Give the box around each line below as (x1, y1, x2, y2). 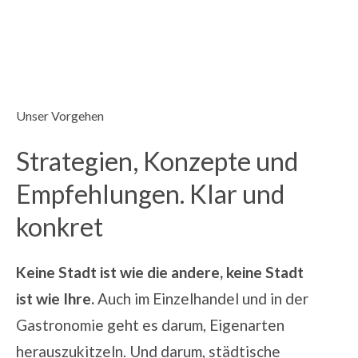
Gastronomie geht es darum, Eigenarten (16, 316, 284, 335)
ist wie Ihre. (16, 289, 97, 308)
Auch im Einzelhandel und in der (97, 289, 308, 308)
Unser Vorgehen (16, 108, 104, 124)
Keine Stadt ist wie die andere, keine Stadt (16, 263, 304, 282)
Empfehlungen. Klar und (16, 178, 284, 210)
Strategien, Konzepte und (16, 145, 298, 177)
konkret (16, 211, 103, 243)
